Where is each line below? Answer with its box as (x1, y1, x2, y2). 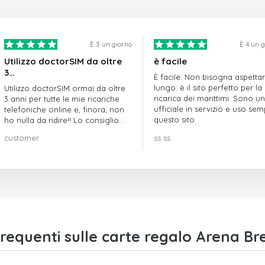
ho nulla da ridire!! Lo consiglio (4, 115, 119, 125)
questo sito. (153, 115, 196, 125)
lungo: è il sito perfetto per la (153, 83, 262, 93)
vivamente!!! (4, 126, 48, 136)
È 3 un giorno (89, 40, 132, 49)
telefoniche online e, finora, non (4, 105, 124, 115)
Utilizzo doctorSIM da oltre (4, 56, 122, 67)
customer (4, 133, 39, 143)
